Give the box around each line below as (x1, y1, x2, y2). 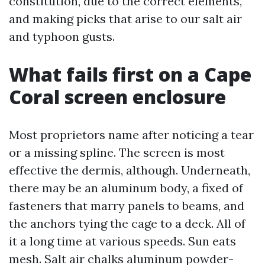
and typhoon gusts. (9, 29, 115, 44)
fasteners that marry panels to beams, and (9, 198, 244, 213)
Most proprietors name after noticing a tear (9, 127, 254, 142)
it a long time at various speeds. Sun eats (9, 234, 236, 248)
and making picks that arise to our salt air (9, 11, 242, 26)
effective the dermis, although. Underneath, (9, 163, 250, 177)
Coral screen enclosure (9, 84, 226, 109)
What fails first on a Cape (9, 62, 251, 87)
